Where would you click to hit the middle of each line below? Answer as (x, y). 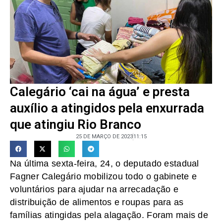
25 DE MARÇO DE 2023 (104, 136)
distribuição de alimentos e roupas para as (97, 202)
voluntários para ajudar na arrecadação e (94, 190)
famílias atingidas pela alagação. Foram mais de (109, 215)
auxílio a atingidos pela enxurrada (107, 108)
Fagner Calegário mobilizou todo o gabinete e (104, 177)
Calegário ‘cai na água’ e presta (100, 91)
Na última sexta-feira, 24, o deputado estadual (105, 164)
